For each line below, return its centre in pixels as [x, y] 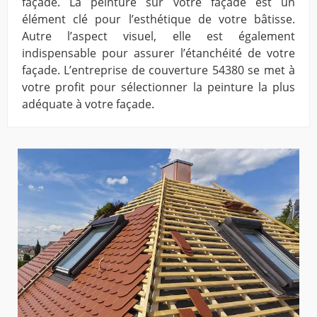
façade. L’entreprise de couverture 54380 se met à [158, 70]
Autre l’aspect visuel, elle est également [158, 36]
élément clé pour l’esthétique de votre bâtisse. [158, 19]
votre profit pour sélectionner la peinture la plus [158, 87]
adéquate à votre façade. [88, 104]
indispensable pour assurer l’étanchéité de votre [158, 53]
